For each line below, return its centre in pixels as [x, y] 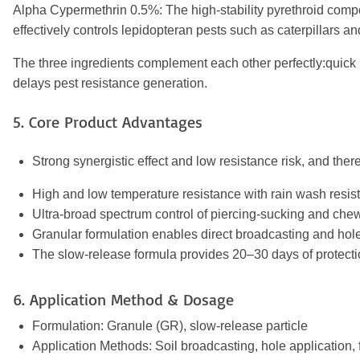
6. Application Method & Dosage [123, 299]
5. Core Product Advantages [108, 121]
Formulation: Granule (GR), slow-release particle [170, 325]
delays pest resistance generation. [110, 83]
